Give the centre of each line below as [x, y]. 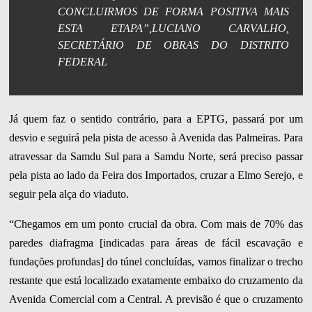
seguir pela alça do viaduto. [69, 194]
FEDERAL [83, 62]
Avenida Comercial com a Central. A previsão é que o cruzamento [156, 299]
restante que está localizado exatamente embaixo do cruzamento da [156, 281]
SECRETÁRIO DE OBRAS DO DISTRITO [173, 45]
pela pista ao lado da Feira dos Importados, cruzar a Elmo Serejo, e [156, 175]
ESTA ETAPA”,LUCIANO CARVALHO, [173, 29]
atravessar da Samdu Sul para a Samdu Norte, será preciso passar [156, 157]
